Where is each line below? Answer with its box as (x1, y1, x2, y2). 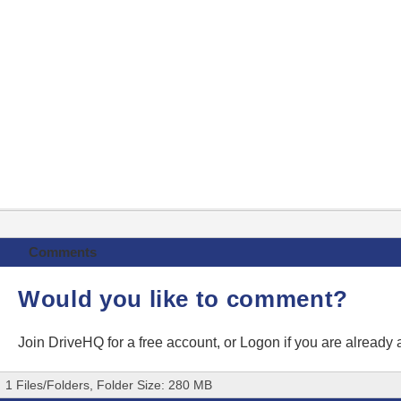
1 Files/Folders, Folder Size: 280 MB (5, 378, 212, 393)
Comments (28, 244, 97, 260)
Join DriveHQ (18, 335, 107, 351)
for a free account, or (107, 335, 240, 351)
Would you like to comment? (18, 286, 348, 313)
